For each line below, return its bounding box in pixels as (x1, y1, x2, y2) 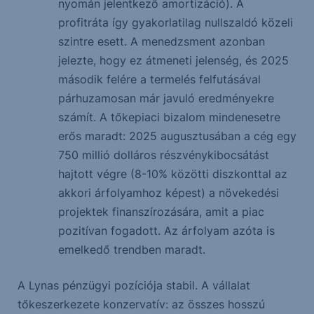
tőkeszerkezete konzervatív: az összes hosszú (17, 297, 265, 312)
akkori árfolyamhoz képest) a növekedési (57, 186, 279, 200)
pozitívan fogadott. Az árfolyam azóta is (57, 224, 275, 238)
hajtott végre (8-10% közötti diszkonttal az (57, 167, 287, 182)
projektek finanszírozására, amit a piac (57, 205, 264, 219)
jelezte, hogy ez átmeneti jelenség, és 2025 (57, 53, 289, 68)
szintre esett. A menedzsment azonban (57, 34, 265, 49)
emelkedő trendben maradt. (57, 243, 205, 257)
